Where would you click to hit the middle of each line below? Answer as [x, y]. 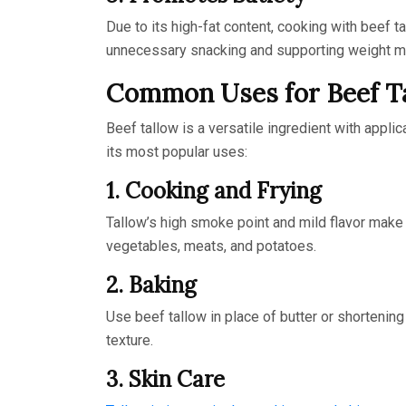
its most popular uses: [177, 151]
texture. [130, 340]
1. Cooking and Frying [214, 190]
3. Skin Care [165, 379]
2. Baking [151, 285]
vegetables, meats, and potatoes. [211, 246]
